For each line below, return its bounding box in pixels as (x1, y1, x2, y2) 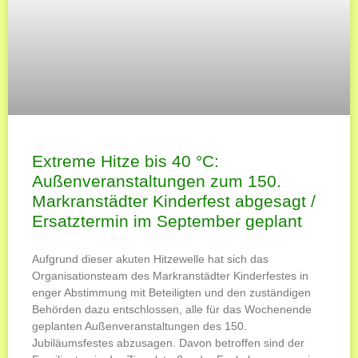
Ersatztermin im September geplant (32, 211, 302, 230)
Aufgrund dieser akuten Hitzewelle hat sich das (32, 252, 268, 265)
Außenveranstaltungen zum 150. (32, 171, 281, 190)
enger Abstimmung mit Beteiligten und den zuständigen (32, 285, 311, 299)
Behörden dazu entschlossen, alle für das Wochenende (32, 302, 312, 316)
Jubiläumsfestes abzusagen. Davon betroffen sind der (32, 336, 304, 349)
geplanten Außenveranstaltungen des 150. (32, 319, 247, 332)
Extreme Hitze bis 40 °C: (32, 151, 219, 170)
